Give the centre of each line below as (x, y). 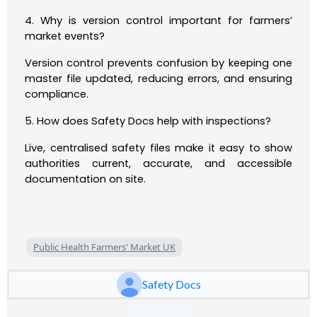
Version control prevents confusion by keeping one (158, 63)
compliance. (57, 94)
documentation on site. (85, 179)
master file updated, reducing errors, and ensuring (158, 79)
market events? (65, 36)
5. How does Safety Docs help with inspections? (148, 121)
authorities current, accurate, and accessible (158, 164)
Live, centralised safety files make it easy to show (158, 148)
